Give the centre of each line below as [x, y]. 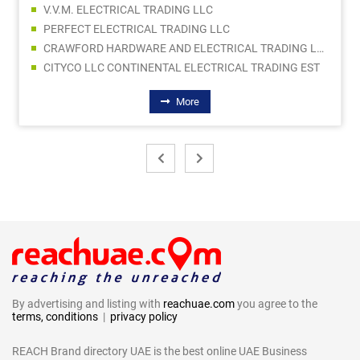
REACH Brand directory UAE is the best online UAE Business [160, 351]
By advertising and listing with [88, 303]
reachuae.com [199, 303]
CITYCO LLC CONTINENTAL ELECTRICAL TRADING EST [182, 67]
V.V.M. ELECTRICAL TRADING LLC [128, 9]
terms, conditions [55, 316]
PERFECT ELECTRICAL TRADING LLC [137, 29]
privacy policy [144, 316]
